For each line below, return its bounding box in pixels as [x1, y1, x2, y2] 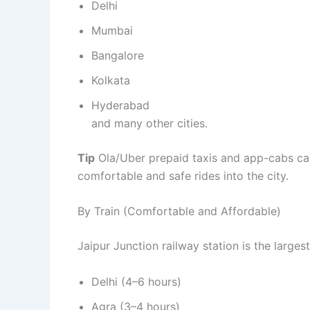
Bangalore [91, 48, 144, 62]
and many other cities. [91, 116, 208, 130]
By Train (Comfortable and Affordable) [77, 204, 281, 219]
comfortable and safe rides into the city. [77, 168, 289, 183]
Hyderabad [91, 98, 149, 112]
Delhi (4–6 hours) [91, 274, 181, 289]
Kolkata [91, 73, 130, 87]
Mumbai [91, 23, 133, 37]
